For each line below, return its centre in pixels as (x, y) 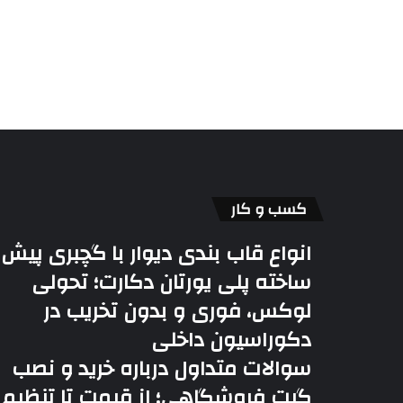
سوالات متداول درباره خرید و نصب (161, 369)
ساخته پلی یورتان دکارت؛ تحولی (171, 282)
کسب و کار (269, 209)
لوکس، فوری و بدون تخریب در (177, 311)
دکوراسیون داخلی (231, 340)
